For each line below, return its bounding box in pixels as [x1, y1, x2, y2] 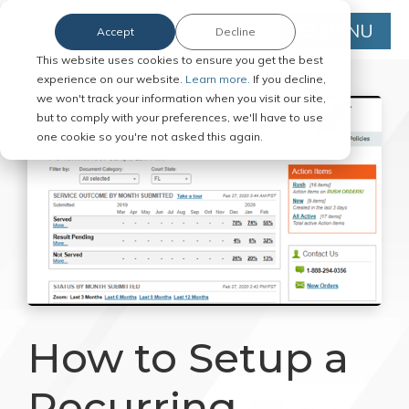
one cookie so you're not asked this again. [37, 129, 263, 143]
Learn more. [185, 71, 253, 86]
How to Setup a [27, 332, 349, 383]
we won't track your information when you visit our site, [37, 90, 326, 105]
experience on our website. [37, 71, 185, 86]
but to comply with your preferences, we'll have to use [37, 110, 323, 124]
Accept [96, 25, 134, 39]
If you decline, [253, 71, 326, 86]
